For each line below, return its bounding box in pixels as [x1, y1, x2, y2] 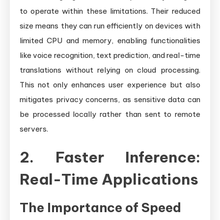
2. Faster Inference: [20, 147, 200, 166]
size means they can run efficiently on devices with [20, 21, 200, 30]
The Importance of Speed [20, 199, 181, 216]
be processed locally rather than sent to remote [20, 109, 200, 119]
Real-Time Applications [20, 169, 198, 189]
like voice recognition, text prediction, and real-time [20, 50, 200, 60]
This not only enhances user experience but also [20, 80, 200, 89]
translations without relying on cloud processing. [20, 65, 200, 75]
